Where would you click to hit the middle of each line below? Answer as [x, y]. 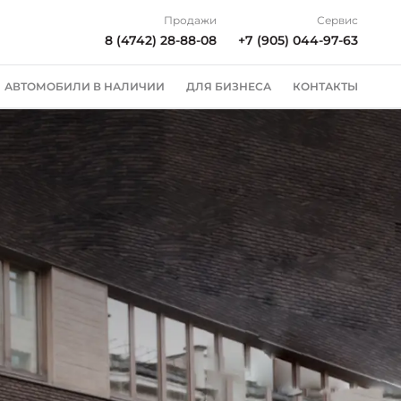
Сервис [337, 20]
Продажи [190, 20]
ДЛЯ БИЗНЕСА [229, 86]
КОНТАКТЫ [325, 86]
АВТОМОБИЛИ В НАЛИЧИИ [85, 86]
